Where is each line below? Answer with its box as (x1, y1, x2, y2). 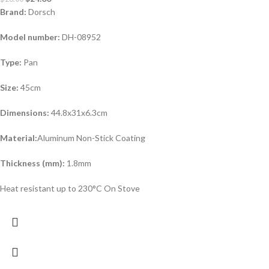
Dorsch (26, 7, 55, 17)
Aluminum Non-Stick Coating (37, 133, 145, 144)
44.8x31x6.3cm (49, 107, 107, 118)
